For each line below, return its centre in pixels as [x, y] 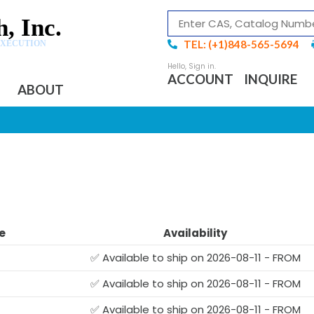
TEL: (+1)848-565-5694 [241, 44]
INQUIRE [271, 79]
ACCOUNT [200, 79]
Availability [195, 233]
